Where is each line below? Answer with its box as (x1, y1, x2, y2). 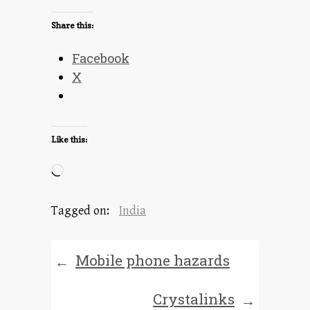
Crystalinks (153, 289, 235, 309)
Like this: (51, 134, 87, 145)
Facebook (72, 50, 129, 66)
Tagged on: (51, 203, 112, 218)
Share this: (51, 20, 93, 30)
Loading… (63, 165, 114, 179)
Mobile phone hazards (75, 250, 230, 270)
